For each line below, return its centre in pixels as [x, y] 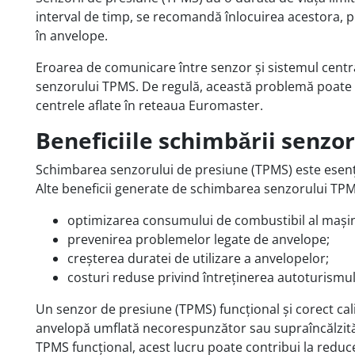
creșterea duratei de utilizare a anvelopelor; [198, 258]
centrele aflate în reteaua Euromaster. [149, 105]
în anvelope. [72, 35]
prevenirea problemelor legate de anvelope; [198, 239]
